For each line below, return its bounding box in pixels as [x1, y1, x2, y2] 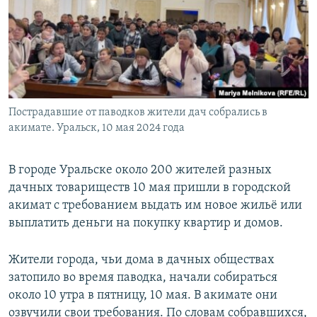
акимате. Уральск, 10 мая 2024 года [8, 122, 185, 134]
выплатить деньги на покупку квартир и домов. [8, 217, 283, 231]
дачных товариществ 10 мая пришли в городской [8, 181, 291, 195]
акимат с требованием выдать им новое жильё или [8, 199, 302, 213]
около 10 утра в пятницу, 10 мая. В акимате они [8, 289, 277, 303]
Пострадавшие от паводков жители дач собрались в [8, 107, 267, 119]
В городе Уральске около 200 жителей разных [8, 163, 272, 178]
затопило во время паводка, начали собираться [8, 271, 277, 285]
